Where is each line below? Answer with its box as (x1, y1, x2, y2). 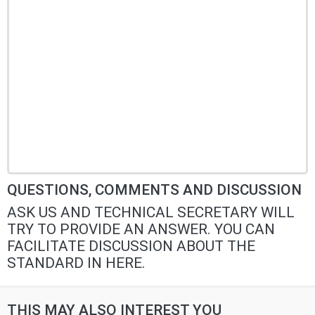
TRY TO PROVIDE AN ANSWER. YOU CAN (7, 221, 275, 238)
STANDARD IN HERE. (7, 255, 146, 272)
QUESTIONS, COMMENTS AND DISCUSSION (7, 181, 302, 199)
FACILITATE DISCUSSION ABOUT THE (7, 238, 255, 255)
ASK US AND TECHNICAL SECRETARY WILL (7, 204, 295, 221)
